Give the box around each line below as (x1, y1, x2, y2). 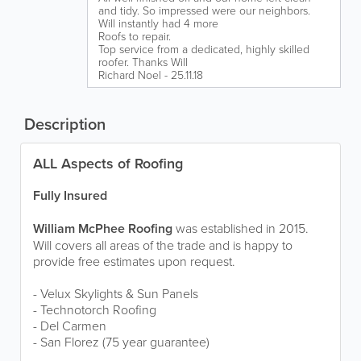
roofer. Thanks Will (98, 54, 188, 69)
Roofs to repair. (98, 28, 171, 44)
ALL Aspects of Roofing (33, 153, 183, 173)
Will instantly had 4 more (98, 15, 218, 31)
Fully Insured (33, 186, 107, 205)
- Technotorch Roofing (33, 301, 156, 318)
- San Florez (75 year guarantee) (33, 333, 210, 351)
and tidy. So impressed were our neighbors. (98, 2, 310, 18)
